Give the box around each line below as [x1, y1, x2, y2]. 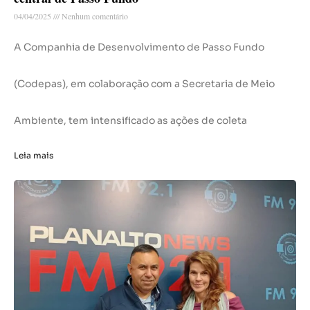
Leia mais [14, 150, 53, 161]
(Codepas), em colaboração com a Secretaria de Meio [14, 77, 275, 91]
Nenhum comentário [60, 10, 128, 22]
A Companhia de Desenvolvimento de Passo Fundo [14, 41, 264, 54]
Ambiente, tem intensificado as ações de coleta [14, 114, 247, 127]
